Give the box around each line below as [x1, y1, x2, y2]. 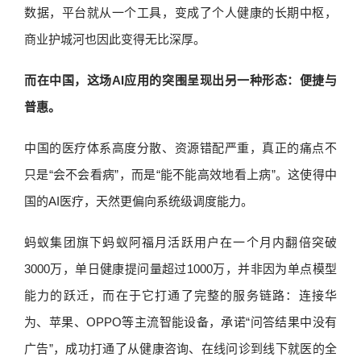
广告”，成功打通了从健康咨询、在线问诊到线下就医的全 [24, 342, 337, 355]
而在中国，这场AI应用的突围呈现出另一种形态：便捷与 [24, 73, 337, 87]
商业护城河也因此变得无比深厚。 [24, 32, 205, 46]
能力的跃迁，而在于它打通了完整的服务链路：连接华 [24, 288, 337, 302]
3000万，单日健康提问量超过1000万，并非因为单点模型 [24, 262, 337, 276]
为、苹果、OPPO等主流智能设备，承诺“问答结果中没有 [24, 315, 337, 329]
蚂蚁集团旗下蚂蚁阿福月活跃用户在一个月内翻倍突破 [24, 235, 337, 249]
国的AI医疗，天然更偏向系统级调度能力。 [24, 194, 253, 208]
